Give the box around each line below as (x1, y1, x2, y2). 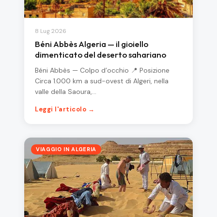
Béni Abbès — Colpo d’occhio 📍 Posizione (35, 66, 170, 75)
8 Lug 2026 (35, 27, 66, 35)
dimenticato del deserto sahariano (35, 49, 166, 60)
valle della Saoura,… (35, 87, 96, 96)
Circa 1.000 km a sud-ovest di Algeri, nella (35, 77, 169, 86)
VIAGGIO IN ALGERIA (36, 146, 96, 153)
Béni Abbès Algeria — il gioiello (35, 39, 148, 49)
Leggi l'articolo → (35, 105, 95, 114)
